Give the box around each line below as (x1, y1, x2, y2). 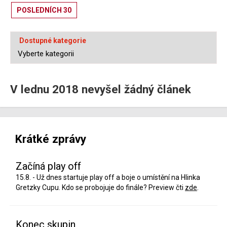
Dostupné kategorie (19, 36, 86, 45)
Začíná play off (16, 160, 81, 173)
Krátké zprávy (15, 132, 86, 146)
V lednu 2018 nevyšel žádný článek (10, 83, 191, 96)
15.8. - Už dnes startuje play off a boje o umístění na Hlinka (16, 173, 200, 182)
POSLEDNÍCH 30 (17, 6, 71, 15)
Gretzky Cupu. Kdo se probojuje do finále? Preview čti (16, 183, 185, 192)
